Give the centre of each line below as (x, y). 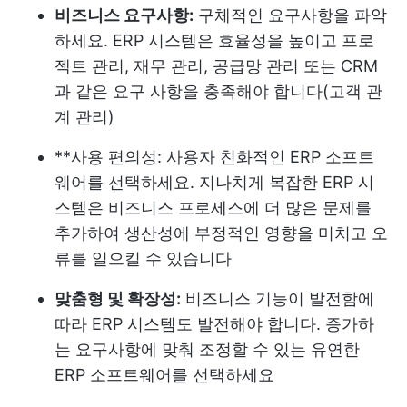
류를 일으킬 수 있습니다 (143, 258)
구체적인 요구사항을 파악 (290, 15)
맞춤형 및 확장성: (118, 298)
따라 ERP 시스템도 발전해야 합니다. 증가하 (214, 324)
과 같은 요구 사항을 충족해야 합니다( (192, 91)
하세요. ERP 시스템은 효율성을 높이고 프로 (214, 40)
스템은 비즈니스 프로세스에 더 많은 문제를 (213, 208)
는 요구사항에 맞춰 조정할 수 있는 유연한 (207, 349)
